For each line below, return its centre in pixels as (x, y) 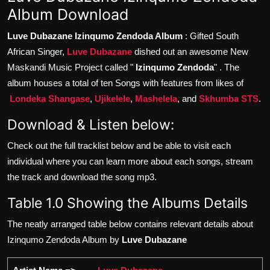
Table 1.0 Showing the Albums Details (127, 202)
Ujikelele (112, 98)
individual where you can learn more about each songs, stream (130, 161)
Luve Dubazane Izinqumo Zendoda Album (96, 36)
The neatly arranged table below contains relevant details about (130, 224)
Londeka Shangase (50, 98)
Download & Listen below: (91, 124)
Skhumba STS (229, 98)
